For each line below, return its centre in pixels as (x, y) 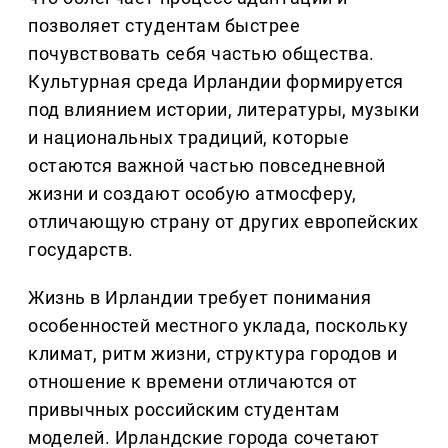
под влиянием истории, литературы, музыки (224, 110)
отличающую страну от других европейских (223, 222)
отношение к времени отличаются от (193, 382)
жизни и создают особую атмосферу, (192, 194)
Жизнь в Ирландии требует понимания (200, 298)
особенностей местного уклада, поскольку (218, 326)
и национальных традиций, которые (189, 138)
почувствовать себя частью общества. (201, 54)
